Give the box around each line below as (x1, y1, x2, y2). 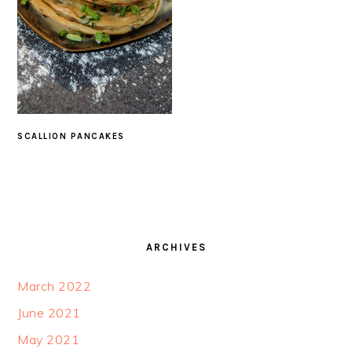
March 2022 (17, 277, 92, 294)
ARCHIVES (145, 240, 207, 253)
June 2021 (17, 304, 81, 321)
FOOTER (16, 218, 89, 237)
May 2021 (17, 331, 80, 347)
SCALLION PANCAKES (17, 130, 125, 141)
